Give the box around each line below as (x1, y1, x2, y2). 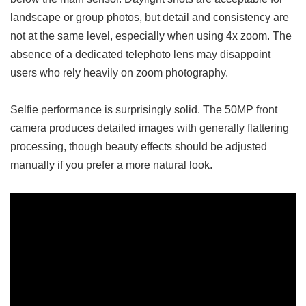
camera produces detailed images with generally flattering (10, 121, 289, 134)
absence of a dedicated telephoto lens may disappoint (10, 47, 270, 60)
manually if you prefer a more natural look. (10, 158, 212, 171)
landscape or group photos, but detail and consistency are (10, 10, 289, 23)
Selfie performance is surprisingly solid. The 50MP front (10, 102, 277, 115)
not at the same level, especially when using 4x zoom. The (10, 29, 292, 42)
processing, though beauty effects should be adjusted (10, 139, 267, 152)
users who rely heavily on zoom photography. (10, 66, 228, 79)
